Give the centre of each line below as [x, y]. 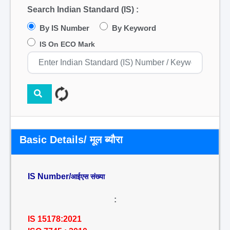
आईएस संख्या [88, 177]
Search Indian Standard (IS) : [83, 9]
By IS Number [64, 28]
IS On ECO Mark [67, 44]
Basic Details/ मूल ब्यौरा [71, 140]
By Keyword [134, 28]
